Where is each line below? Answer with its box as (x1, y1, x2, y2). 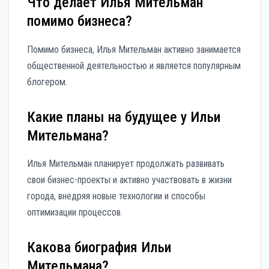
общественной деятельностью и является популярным (27, 59, 241, 71)
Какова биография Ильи (27, 239, 171, 256)
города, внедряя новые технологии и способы (27, 190, 205, 202)
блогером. (27, 76, 67, 88)
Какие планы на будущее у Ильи (27, 108, 220, 125)
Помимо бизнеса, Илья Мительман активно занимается (27, 43, 241, 55)
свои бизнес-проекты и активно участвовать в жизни (27, 174, 232, 186)
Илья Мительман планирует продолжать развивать (27, 158, 225, 170)
